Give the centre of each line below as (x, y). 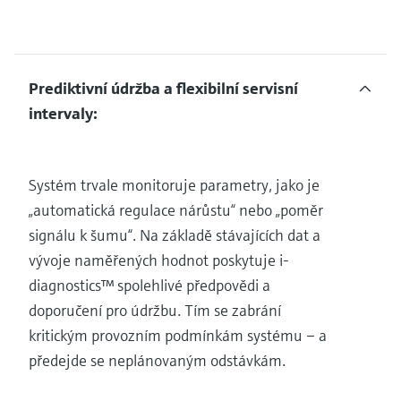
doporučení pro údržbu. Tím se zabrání (155, 310)
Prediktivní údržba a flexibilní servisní (163, 88)
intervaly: (63, 113)
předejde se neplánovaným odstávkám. (157, 360)
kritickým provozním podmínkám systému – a (178, 335)
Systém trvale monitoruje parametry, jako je (174, 184)
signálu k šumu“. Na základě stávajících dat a (175, 235)
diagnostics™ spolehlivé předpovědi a (149, 285)
